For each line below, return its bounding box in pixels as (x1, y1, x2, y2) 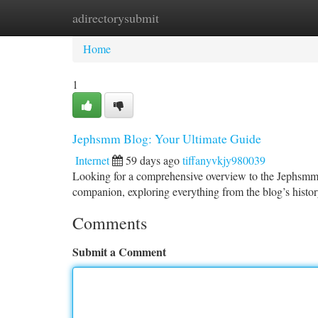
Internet (75, 153, 109, 168)
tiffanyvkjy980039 (182, 153, 265, 168)
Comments (72, 212, 147, 234)
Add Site (244, 10, 284, 25)
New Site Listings (143, 10, 223, 25)
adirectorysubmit (72, 9, 159, 26)
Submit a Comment (72, 243, 166, 260)
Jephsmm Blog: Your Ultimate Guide (72, 130, 261, 147)
